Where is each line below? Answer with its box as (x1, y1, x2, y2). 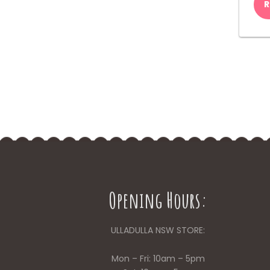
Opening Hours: (108, 186, 207, 214)
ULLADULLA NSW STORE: (111, 224, 205, 236)
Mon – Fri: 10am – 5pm (111, 252, 205, 265)
